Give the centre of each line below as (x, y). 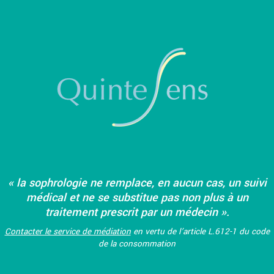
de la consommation (137, 243)
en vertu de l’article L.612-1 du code (200, 231)
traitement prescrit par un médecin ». (137, 212)
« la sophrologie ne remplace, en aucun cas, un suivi (137, 183)
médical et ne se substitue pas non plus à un (137, 197)
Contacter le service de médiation (68, 231)
